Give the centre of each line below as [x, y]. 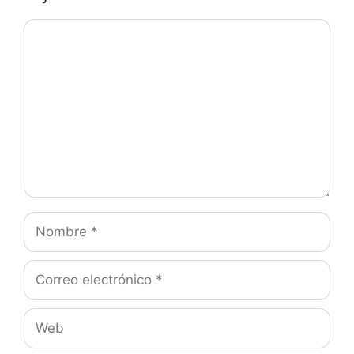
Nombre [49, 220]
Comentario [60, 29]
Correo [45, 269]
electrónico [58, 288]
